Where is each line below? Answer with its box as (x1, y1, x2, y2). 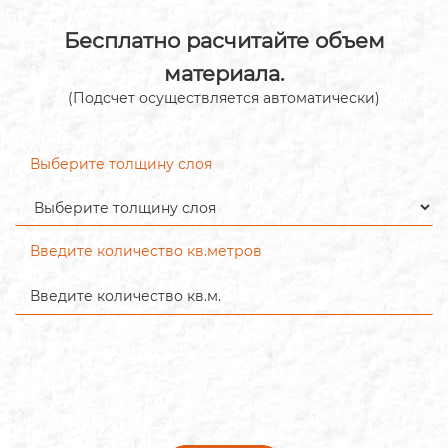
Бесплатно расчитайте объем (63, 27, 385, 53)
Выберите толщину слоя (30, 155, 212, 174)
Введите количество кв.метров (30, 242, 262, 261)
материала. (164, 60, 284, 86)
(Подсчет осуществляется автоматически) (68, 89, 380, 108)
